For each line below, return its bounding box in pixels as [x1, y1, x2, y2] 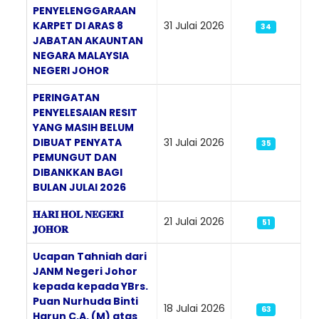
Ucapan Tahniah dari [33, 249, 147, 263]
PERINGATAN [33, 90, 100, 105]
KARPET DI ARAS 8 [33, 18, 123, 33]
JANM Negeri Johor [33, 263, 137, 278]
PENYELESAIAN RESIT [33, 105, 137, 120]
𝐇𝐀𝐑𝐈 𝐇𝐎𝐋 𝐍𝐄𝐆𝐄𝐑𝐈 [33, 206, 123, 221]
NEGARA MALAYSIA [33, 48, 129, 63]
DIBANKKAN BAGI [33, 164, 122, 179]
